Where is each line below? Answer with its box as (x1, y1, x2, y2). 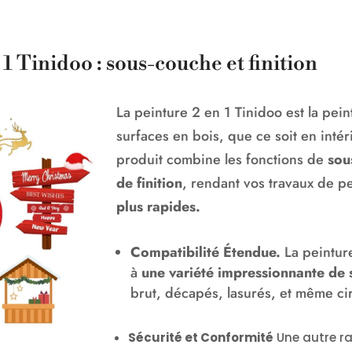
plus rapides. (116, 196, 201, 218)
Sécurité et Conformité (128, 329, 274, 346)
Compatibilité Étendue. (130, 242, 281, 263)
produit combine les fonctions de (116, 149, 324, 170)
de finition (116, 173, 183, 194)
